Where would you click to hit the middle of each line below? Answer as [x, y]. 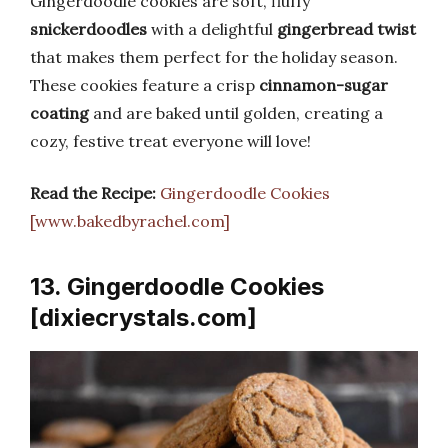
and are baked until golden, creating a [236, 112]
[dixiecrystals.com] [143, 317]
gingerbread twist [346, 28]
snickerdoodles [88, 28]
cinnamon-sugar [323, 84]
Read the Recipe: [93, 192]
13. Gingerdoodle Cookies [177, 286]
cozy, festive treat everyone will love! [170, 140]
